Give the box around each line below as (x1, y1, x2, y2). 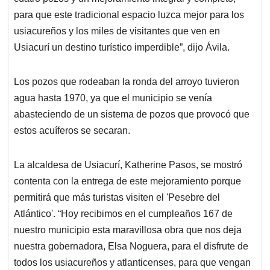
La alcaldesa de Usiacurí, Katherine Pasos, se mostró (14, 160, 242, 171)
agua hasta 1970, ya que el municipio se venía (14, 93, 212, 104)
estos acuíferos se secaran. (14, 125, 130, 136)
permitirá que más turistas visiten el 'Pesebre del (14, 192, 220, 203)
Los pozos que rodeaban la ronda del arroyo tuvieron (14, 77, 239, 87)
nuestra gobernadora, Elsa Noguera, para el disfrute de (14, 241, 248, 252)
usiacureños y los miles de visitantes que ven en (14, 26, 220, 37)
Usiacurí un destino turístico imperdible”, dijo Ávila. (14, 42, 230, 53)
